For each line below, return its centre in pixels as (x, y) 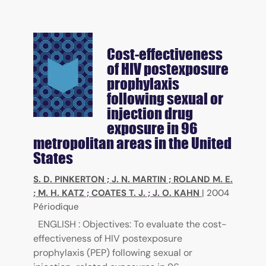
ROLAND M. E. (203, 179)
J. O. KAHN (176, 193)
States (53, 158)
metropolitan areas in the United (132, 143)
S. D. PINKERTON (69, 179)
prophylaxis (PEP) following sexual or (113, 253)
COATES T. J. (118, 193)
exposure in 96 (152, 128)
